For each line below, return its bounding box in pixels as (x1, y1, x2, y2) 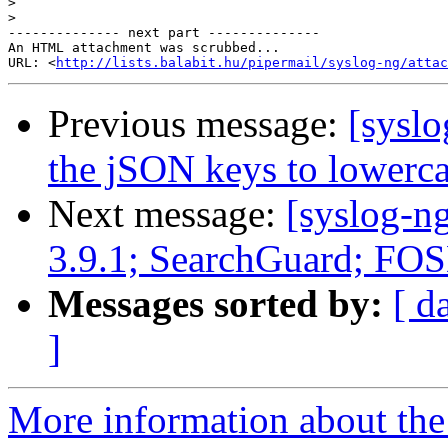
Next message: (48, 192, 286, 236)
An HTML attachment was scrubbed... (8, 40, 280, 56)
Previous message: (48, 102, 348, 146)
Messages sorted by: (48, 282, 383, 326)
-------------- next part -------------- (8, 25, 320, 41)
